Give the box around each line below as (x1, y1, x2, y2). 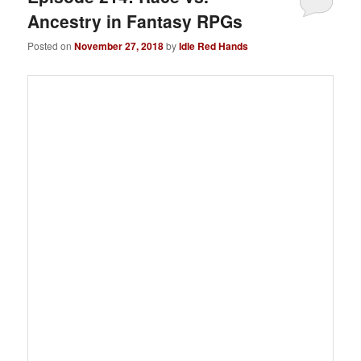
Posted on (27, 39, 75, 53)
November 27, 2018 (74, 39, 164, 54)
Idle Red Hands (179, 39, 249, 54)
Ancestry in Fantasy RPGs (27, 9, 243, 34)
